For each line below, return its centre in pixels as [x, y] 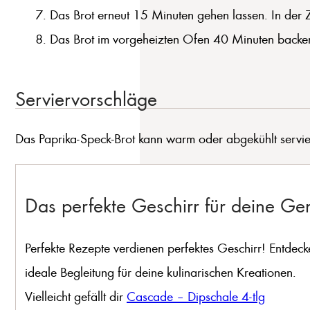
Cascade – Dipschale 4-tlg [196, 295]
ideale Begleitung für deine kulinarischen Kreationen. [162, 271]
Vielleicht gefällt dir [76, 295]
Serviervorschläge [86, 98]
